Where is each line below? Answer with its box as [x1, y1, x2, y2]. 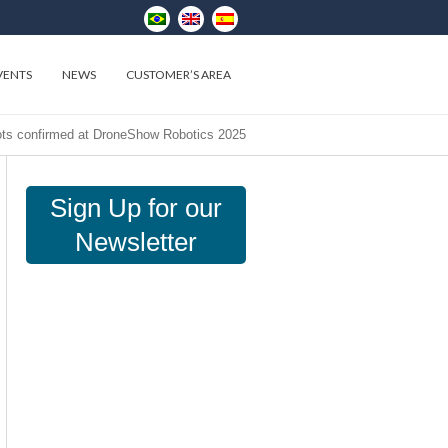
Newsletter [75, 227, 198, 257]
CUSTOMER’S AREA [126, 67, 231, 82]
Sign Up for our [50, 193, 223, 223]
